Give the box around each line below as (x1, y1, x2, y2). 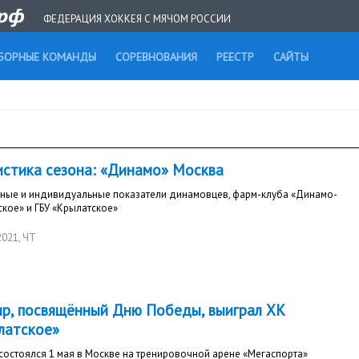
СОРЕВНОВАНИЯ (115, 50, 197, 64)
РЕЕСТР (216, 50, 254, 64)
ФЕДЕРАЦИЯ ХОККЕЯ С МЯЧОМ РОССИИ (43, 12, 231, 26)
